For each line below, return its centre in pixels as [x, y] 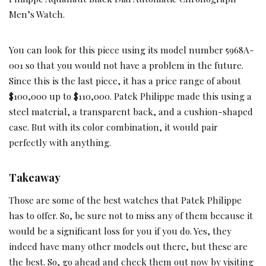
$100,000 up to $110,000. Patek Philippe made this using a [130, 96]
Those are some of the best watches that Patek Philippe [125, 199]
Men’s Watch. [37, 14]
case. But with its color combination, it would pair [113, 127]
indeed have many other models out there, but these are [128, 246]
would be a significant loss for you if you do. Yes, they [120, 230]
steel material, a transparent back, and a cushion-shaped [131, 112]
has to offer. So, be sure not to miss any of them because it [131, 215]
